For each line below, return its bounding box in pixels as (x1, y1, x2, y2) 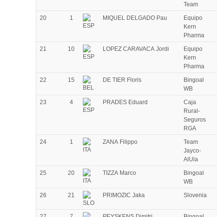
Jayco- (184, 147, 201, 155)
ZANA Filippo (103, 139, 138, 146)
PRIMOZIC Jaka (103, 192, 145, 199)
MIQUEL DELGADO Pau (103, 15, 167, 22)
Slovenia (184, 192, 207, 199)
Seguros (184, 116, 206, 124)
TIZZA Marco (103, 170, 136, 177)
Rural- (184, 108, 200, 115)
